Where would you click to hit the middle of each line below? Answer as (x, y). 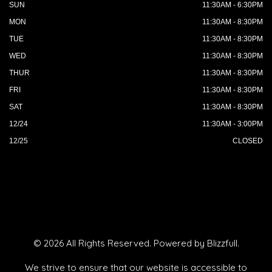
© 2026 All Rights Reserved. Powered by (120, 243)
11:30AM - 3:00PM (233, 124)
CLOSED (248, 141)
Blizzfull (222, 243)
